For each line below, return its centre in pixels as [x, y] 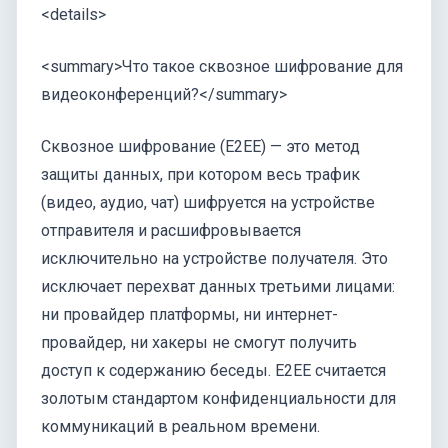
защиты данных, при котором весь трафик [200, 175]
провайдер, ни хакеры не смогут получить [199, 343]
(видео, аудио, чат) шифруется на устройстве [208, 203]
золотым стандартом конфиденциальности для [218, 399]
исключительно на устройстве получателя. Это [214, 259]
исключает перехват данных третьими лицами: [218, 287]
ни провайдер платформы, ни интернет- [189, 315]
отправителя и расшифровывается [171, 231]
